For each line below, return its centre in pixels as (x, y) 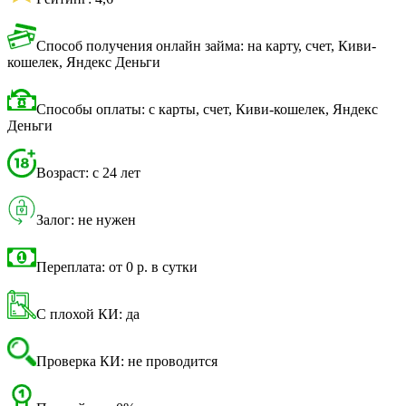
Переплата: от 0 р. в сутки (117, 267)
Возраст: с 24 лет (88, 173)
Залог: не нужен (86, 220)
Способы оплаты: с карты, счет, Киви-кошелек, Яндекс (207, 110)
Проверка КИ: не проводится (127, 362)
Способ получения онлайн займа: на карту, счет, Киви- (206, 46)
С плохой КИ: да (88, 314)
